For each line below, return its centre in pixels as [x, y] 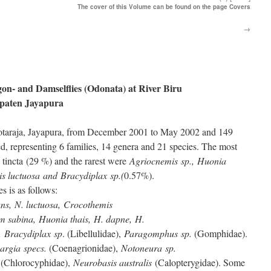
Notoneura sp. [149, 248]
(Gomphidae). [220, 233]
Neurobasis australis [113, 262]
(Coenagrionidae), [84, 248]
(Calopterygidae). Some [198, 262]
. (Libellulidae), [93, 233]
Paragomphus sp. [158, 233]
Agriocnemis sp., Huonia [178, 161]
